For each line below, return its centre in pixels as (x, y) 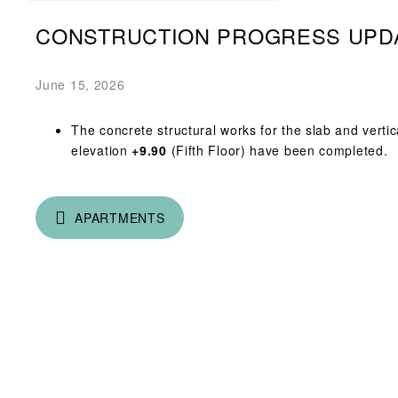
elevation (102, 150)
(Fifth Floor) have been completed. (277, 150)
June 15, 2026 (80, 84)
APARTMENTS (120, 217)
